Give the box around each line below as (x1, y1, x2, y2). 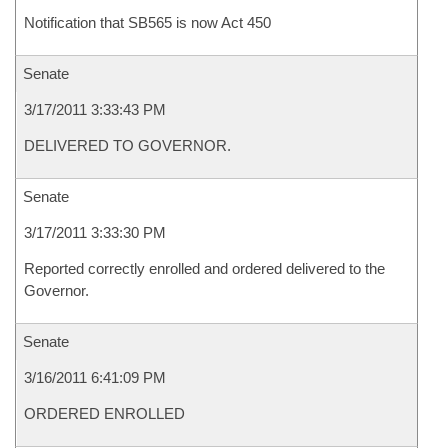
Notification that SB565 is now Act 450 (24, 14, 271, 31)
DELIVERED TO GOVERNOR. (24, 137, 231, 154)
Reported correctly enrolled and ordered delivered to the (24, 260, 385, 277)
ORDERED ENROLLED (24, 405, 185, 422)
